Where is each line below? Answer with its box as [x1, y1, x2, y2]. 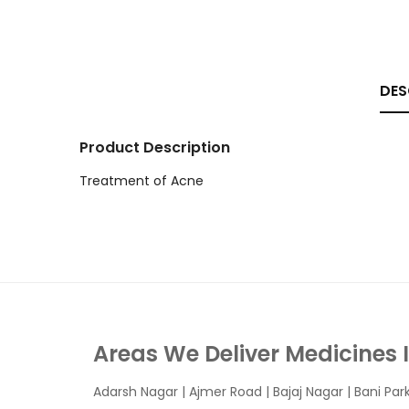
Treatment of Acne [79, 172, 204, 190]
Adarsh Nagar [93, 383, 178, 401]
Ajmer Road [189, 383, 262, 401]
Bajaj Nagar [273, 383, 343, 401]
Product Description [79, 137, 230, 158]
